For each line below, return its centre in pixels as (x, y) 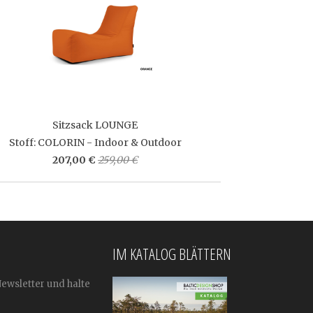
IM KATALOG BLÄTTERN (172, 254)
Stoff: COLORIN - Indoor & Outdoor (95, 142)
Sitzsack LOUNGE (95, 125)
